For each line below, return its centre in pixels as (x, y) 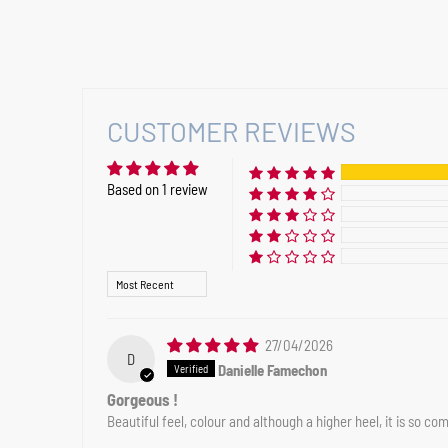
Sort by (126, 279)
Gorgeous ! (142, 398)
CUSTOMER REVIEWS (231, 130)
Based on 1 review (157, 188)
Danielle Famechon (272, 369)
